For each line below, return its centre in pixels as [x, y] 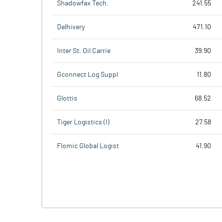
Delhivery [71, 27]
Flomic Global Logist [88, 146]
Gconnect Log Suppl [87, 75]
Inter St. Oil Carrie [84, 51]
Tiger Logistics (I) [83, 122]
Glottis [67, 98]
